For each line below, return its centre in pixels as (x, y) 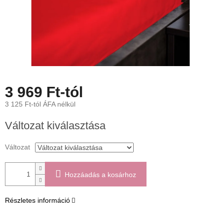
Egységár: (20, 118)
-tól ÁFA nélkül (53, 104)
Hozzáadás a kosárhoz (100, 175)
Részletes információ (37, 201)
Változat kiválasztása (55, 126)
